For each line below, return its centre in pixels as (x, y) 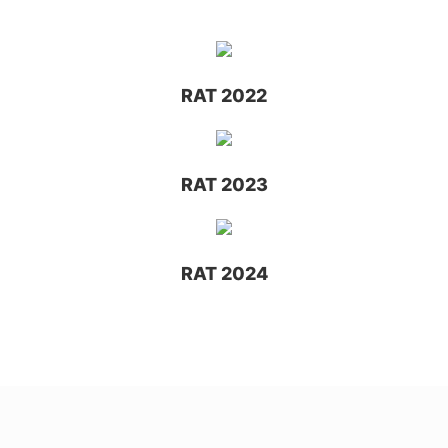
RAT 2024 (224, 274)
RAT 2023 (224, 185)
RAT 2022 (224, 96)
